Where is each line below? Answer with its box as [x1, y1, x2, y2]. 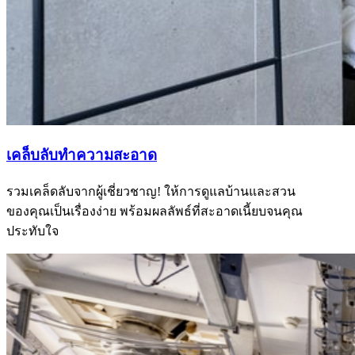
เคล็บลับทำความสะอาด [6, 146, 157, 163]
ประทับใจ [6, 223, 59, 238]
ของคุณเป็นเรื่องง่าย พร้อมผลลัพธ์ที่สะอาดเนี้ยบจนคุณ [6, 204, 303, 218]
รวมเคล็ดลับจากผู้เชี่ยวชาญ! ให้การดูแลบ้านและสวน [6, 184, 296, 198]
